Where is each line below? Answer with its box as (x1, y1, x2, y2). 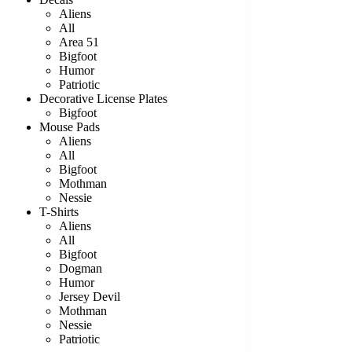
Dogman (59, 262, 102, 275)
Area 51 (59, 35, 99, 49)
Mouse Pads (39, 120, 100, 134)
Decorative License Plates (39, 92, 167, 105)
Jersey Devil (59, 290, 120, 303)
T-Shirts (39, 205, 79, 218)
